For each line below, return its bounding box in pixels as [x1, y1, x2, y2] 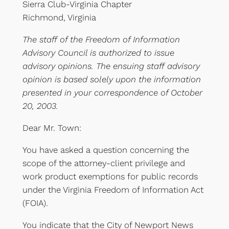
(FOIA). [22, 197, 48, 208]
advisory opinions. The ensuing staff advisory [22, 61, 200, 72]
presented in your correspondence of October [22, 87, 202, 98]
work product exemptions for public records [22, 171, 198, 181]
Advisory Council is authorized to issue [22, 48, 174, 58]
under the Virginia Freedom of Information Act [22, 184, 203, 195]
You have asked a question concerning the [22, 144, 189, 155]
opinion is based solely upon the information [22, 74, 201, 85]
